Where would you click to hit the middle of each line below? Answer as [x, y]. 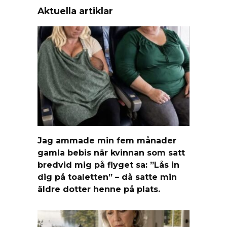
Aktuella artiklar [75, 11]
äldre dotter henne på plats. [99, 189]
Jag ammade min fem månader [107, 140]
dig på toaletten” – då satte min [107, 177]
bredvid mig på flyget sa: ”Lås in [108, 165]
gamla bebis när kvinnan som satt [111, 153]
